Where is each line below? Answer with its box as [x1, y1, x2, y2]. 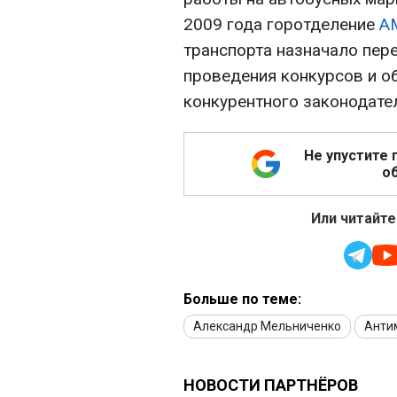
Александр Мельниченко [193, 319, 341, 334]
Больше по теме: [183, 291, 301, 308]
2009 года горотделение [183, 14, 379, 35]
